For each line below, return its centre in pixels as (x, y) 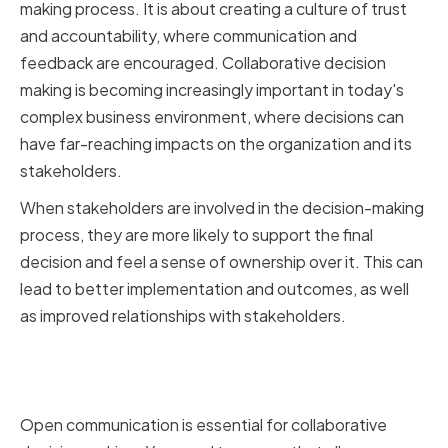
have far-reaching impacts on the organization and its (216, 144)
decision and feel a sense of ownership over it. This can (221, 262)
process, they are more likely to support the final (196, 235)
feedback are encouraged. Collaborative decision (203, 63)
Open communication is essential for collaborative (203, 425)
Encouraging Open (137, 357)
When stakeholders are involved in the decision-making (222, 208)
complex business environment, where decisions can (212, 117)
